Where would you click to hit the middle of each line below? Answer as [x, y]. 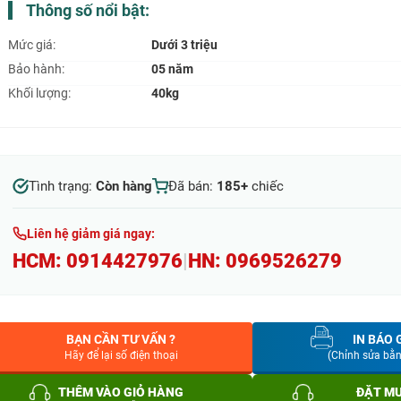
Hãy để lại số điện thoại [121, 356]
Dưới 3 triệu [184, 45]
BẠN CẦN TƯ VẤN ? [121, 340]
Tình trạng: [62, 187]
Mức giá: [32, 45]
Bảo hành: [36, 69]
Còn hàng [124, 187]
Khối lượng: [39, 94]
